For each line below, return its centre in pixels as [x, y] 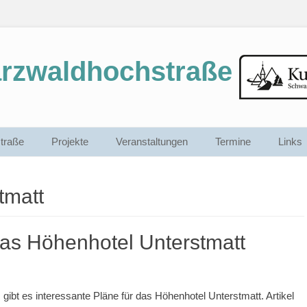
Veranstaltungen [152, 142]
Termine [233, 142]
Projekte [70, 142]
